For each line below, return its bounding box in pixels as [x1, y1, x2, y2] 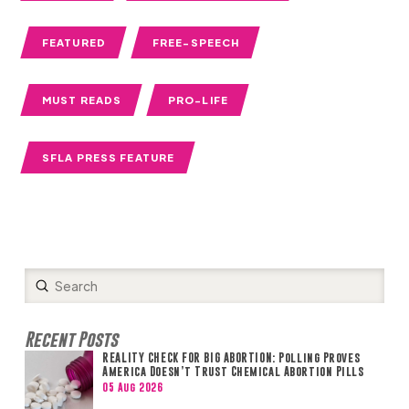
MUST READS [41, 92, 122, 106]
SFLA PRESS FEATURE [41, 150, 175, 163]
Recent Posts [24, 328, 118, 350]
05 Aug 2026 [102, 381, 163, 394]
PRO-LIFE [167, 92, 228, 106]
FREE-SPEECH [152, 35, 240, 48]
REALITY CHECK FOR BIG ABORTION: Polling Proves [102, 350, 361, 364]
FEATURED [41, 35, 106, 48]
